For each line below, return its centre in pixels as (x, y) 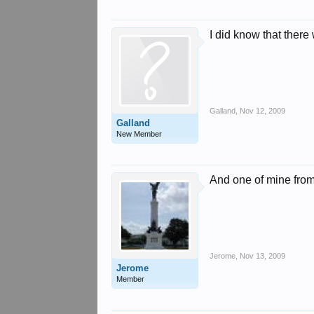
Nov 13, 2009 (263, 256)
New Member (139, 134)
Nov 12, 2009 (263, 111)
